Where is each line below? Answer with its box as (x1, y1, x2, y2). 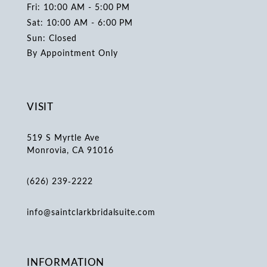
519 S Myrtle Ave (27, 131, 100, 143)
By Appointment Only (27, 47, 118, 59)
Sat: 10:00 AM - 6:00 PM (27, 16, 133, 28)
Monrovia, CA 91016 (27, 144, 114, 156)
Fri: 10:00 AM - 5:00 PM (27, 1, 131, 13)
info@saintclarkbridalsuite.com (27, 206, 156, 218)
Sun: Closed (27, 32, 77, 44)
